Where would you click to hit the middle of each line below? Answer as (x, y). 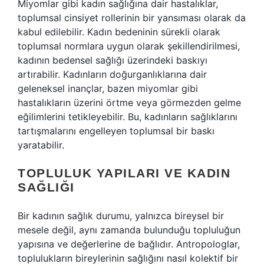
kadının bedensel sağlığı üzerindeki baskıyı (113, 60)
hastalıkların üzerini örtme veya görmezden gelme (129, 103)
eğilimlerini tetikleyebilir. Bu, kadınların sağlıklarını (128, 117)
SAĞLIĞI (46, 187)
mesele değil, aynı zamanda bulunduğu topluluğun (129, 230)
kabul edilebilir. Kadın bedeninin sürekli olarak (119, 32)
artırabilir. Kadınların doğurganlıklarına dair (112, 74)
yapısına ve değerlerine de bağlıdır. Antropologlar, (129, 244)
